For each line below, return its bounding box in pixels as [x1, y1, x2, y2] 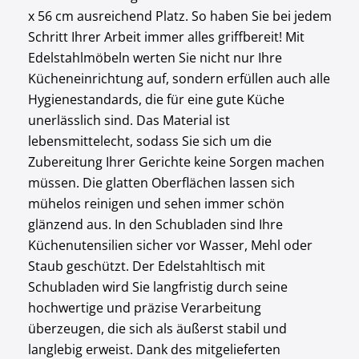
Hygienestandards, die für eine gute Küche [27, 91, 284, 108]
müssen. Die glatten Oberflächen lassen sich [27, 174, 295, 192]
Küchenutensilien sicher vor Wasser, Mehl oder [27, 236, 313, 254]
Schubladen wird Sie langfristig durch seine [27, 278, 288, 296]
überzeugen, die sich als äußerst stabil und [27, 320, 287, 337]
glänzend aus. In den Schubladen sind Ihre [27, 216, 283, 233]
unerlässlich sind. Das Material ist [27, 111, 230, 129]
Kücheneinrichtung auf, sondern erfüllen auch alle [27, 70, 330, 87]
